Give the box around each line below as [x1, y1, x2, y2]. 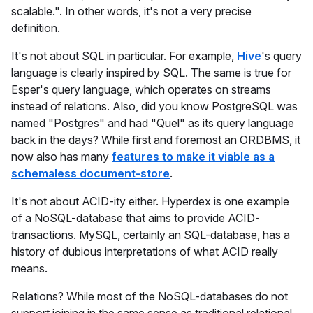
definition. [11, 21, 60, 35]
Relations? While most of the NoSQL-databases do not [11, 289, 288, 303]
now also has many [11, 150, 112, 163]
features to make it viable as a [112, 150, 275, 163]
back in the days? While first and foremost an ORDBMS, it [11, 133, 300, 147]
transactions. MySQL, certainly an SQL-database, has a [11, 228, 290, 242]
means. [11, 261, 48, 275]
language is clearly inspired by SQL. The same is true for [11, 66, 291, 80]
